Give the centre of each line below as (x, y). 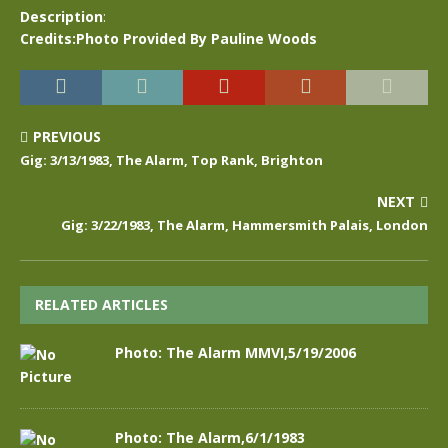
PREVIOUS (67, 136)
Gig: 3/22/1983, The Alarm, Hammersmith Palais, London (244, 225)
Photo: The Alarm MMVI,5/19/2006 (235, 352)
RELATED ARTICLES (101, 304)
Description (61, 16)
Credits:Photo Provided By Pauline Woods (168, 38)
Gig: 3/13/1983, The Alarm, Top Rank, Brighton (171, 160)
